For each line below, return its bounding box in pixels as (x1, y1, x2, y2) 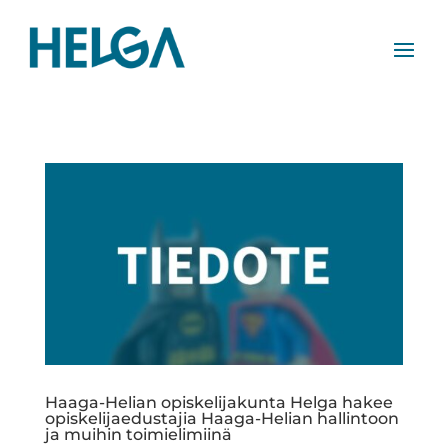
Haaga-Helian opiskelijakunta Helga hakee (44, 392, 393, 412)
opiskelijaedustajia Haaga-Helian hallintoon (44, 408, 399, 428)
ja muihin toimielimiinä (44, 424, 232, 444)
